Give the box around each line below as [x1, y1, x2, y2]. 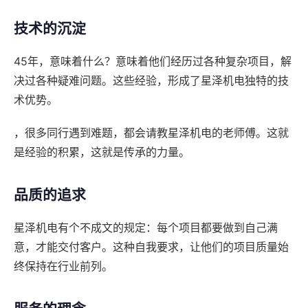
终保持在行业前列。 [14, 259, 113, 274]
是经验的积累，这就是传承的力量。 [14, 145, 190, 159]
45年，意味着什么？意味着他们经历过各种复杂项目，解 [14, 54, 291, 69]
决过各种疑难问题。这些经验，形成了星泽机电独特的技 [14, 74, 289, 88]
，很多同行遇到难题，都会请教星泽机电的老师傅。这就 [14, 126, 289, 140]
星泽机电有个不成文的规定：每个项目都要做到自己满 [14, 221, 278, 235]
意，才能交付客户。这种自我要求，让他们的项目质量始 [14, 240, 289, 254]
